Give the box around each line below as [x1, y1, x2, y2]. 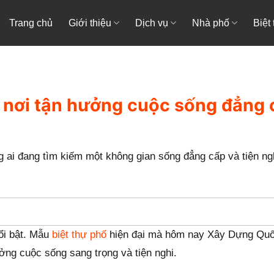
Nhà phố [192, 18, 230, 28]
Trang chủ [9, 18, 53, 28]
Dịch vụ [135, 18, 169, 28]
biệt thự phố [49, 229, 106, 241]
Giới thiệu [68, 18, 111, 28]
